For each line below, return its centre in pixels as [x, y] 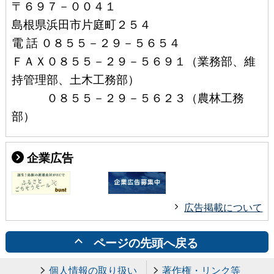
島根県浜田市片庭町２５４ [81, 24]
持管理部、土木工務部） [75, 79]
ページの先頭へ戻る [146, 242]
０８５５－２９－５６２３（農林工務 [128, 97]
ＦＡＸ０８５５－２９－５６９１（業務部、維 [133, 61]
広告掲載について [224, 207]
